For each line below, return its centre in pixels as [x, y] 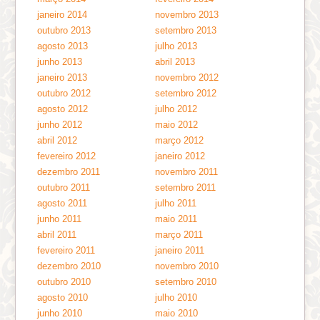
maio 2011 [176, 219]
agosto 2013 [63, 46]
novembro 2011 [187, 171]
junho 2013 [60, 61]
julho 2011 [176, 203]
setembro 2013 [186, 30]
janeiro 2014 [62, 14]
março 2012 [180, 140]
